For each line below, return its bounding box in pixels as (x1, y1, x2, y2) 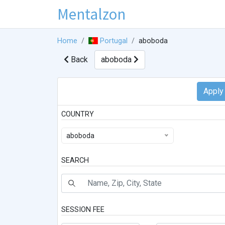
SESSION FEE (61, 205, 104, 214)
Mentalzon (57, 4, 126, 24)
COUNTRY (61, 110, 94, 119)
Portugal (100, 37, 128, 46)
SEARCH (61, 156, 89, 165)
